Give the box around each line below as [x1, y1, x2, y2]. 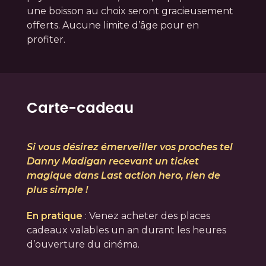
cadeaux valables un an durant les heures [26, 224, 226, 236]
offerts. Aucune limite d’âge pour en [26, 19, 199, 31]
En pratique [26, 210, 83, 222]
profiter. [26, 33, 65, 45]
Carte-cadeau [26, 98, 134, 118]
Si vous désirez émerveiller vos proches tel [26, 141, 233, 153]
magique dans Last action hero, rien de [26, 170, 220, 182]
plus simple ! [26, 184, 88, 196]
